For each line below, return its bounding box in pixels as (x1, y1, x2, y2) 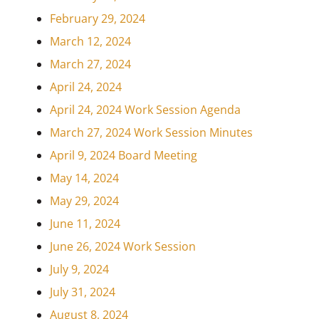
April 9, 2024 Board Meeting (49, 147, 197, 164)
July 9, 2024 (49, 261, 109, 278)
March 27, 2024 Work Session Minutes (49, 125, 253, 141)
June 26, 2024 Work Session (49, 239, 196, 255)
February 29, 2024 (49, 11, 145, 27)
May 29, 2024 (49, 193, 119, 209)
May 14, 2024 (49, 170, 119, 187)
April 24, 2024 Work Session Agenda (49, 102, 241, 118)
